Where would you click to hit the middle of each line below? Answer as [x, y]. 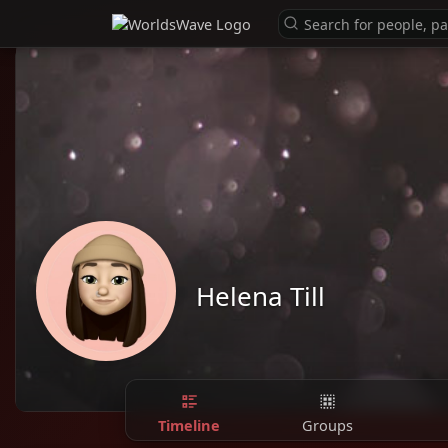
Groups [327, 424]
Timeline [189, 424]
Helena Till [260, 296]
